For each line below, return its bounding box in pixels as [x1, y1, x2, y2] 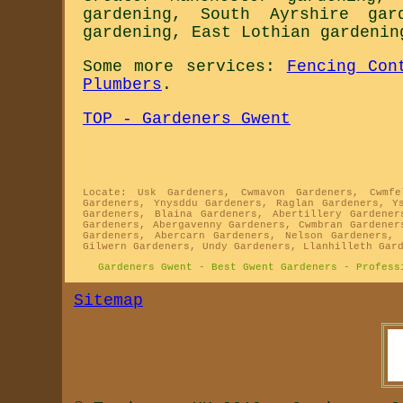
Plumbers [83, 76, 162, 94]
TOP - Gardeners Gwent [83, 110, 291, 129]
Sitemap [74, 291, 143, 310]
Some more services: [83, 58, 287, 76]
